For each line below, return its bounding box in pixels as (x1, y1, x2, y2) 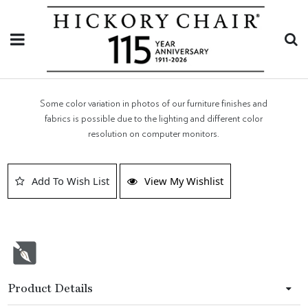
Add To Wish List (32, 174, 110, 188)
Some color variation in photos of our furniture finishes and (40, 98, 268, 109)
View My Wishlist (144, 174, 224, 188)
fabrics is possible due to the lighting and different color (45, 113, 263, 124)
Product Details (8, 283, 93, 295)
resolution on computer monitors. (88, 129, 220, 139)
